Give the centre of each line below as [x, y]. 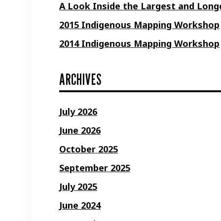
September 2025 [95, 167]
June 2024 [80, 205]
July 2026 [78, 111]
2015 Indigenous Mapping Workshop [139, 24]
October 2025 [89, 149]
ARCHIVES [80, 79]
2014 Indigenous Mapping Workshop [139, 43]
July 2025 [78, 186]
